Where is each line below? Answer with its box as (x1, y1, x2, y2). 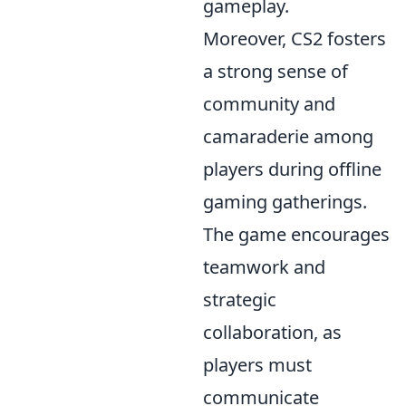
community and (203, 92, 335, 116)
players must (203, 353, 312, 377)
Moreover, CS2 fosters (203, 26, 386, 51)
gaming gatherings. (203, 189, 367, 214)
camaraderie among (203, 124, 373, 149)
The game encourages (203, 222, 390, 246)
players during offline (203, 157, 382, 181)
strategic (203, 287, 276, 312)
